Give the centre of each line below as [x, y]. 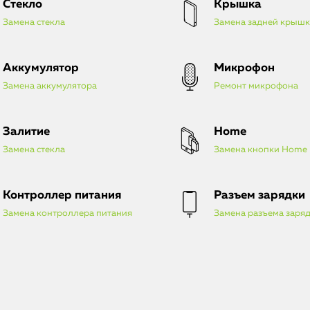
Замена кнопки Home [261, 149]
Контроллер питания [62, 195]
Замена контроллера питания [67, 213]
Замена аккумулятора [50, 86]
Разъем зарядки [259, 195]
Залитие [26, 131]
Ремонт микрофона [256, 86]
